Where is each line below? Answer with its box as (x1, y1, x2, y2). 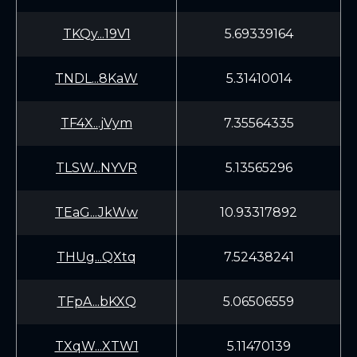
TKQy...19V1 (62, 26, 131, 41)
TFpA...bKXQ (57, 294, 136, 309)
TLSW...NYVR (56, 160, 137, 175)
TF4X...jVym (61, 116, 132, 131)
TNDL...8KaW (55, 71, 138, 86)
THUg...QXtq (57, 249, 136, 265)
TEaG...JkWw (55, 205, 138, 220)
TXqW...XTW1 (54, 339, 139, 354)
